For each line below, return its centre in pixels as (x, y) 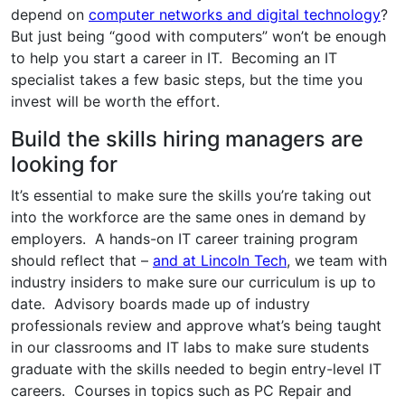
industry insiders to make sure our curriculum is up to (193, 282)
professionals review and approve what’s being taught (196, 325)
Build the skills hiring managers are (187, 138)
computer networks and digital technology (235, 14)
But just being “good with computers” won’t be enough (198, 36)
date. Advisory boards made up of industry (160, 303)
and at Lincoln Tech (220, 260)
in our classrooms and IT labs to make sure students (190, 347)
